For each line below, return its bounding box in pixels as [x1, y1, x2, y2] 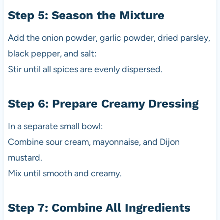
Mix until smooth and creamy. [7, 168, 122, 179]
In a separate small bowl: [7, 121, 103, 132]
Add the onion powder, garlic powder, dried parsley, [7, 32, 210, 44]
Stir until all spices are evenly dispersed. [7, 64, 163, 75]
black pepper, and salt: [7, 48, 97, 59]
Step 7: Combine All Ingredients [7, 201, 191, 215]
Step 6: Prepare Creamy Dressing [7, 97, 198, 111]
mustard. [7, 152, 42, 164]
